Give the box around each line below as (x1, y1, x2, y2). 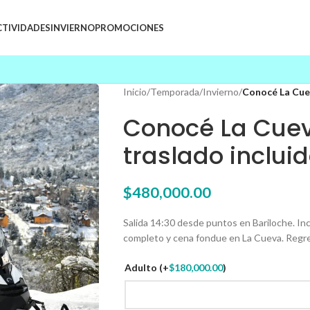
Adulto (124, 262, 159, 274)
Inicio (122, 86, 147, 98)
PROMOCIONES (95, 22, 164, 33)
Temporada (149, 86, 199, 98)
